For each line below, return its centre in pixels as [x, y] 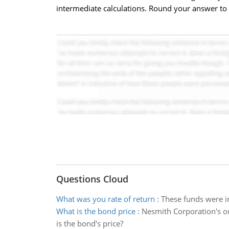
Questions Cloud [92, 179]
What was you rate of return [105, 199]
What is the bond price [96, 211]
